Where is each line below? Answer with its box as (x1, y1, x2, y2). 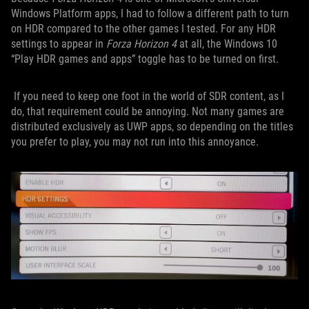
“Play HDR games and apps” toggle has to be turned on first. (11, 52, 279, 66)
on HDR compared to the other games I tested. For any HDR (11, 22, 276, 36)
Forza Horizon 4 (106, 37, 177, 51)
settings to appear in (11, 37, 106, 51)
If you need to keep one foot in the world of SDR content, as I (11, 90, 284, 103)
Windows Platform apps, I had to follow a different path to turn (11, 7, 289, 21)
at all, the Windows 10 (177, 37, 277, 51)
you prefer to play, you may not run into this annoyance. (11, 135, 259, 149)
